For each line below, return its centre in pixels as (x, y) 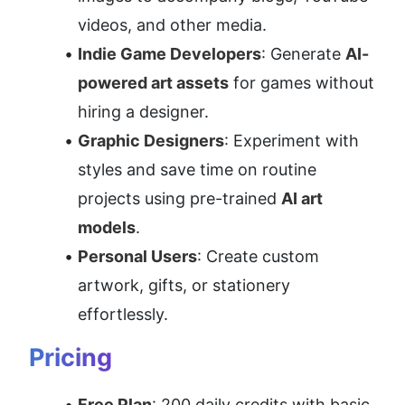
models (107, 227)
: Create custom (258, 256)
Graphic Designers (151, 140)
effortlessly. (123, 314)
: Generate (303, 53)
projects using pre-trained (179, 198)
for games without (301, 82)
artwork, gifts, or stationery (184, 285)
